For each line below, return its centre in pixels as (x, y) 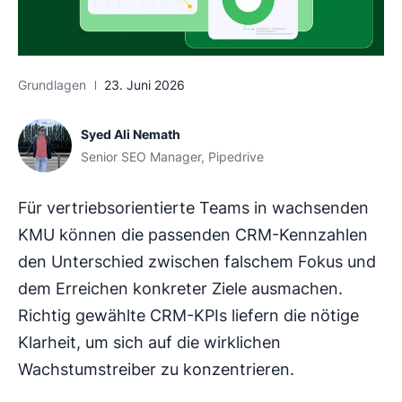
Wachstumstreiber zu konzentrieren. (156, 370)
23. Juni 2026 (144, 85)
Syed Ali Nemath (131, 135)
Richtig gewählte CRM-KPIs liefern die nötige (188, 316)
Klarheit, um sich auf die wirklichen (149, 343)
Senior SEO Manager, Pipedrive (172, 157)
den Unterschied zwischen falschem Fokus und (197, 262)
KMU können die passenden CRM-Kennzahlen (193, 235)
